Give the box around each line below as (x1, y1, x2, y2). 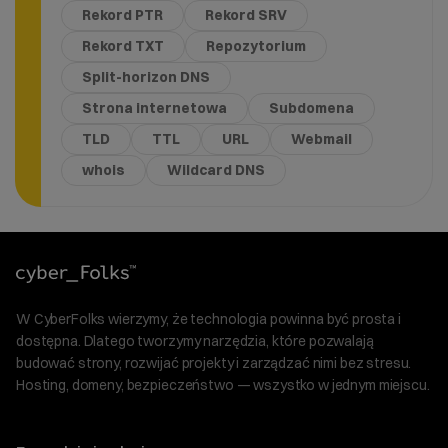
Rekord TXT (81, 36, 164, 55)
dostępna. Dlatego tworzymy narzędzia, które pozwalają (16, 331, 374, 350)
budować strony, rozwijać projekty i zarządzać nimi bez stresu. (16, 353, 412, 372)
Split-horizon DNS (81, 67, 210, 86)
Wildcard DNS (166, 160, 265, 179)
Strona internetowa (81, 98, 227, 117)
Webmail (290, 129, 352, 148)
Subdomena (268, 98, 354, 117)
